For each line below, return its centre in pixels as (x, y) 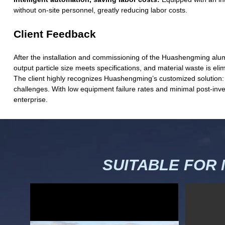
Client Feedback (54, 34)
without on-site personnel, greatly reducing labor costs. (100, 10)
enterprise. (30, 100)
